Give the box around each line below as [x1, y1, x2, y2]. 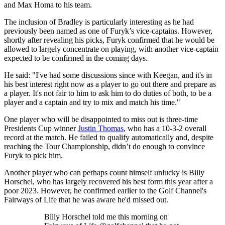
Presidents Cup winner [4, 124, 78, 133]
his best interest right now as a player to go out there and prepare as [4, 79, 216, 88]
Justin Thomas [78, 124, 124, 133]
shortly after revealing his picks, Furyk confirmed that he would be [4, 35, 214, 44]
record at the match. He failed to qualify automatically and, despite [4, 133, 213, 142]
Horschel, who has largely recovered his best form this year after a [4, 177, 213, 186]
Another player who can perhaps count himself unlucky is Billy [4, 168, 204, 177]
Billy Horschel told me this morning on [44, 212, 168, 221]
